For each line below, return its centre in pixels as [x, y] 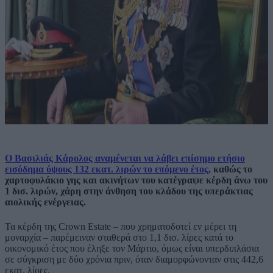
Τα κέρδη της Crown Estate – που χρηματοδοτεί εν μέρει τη [121, 226]
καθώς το [232, 169]
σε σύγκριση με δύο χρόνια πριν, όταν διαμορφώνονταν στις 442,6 [134, 259]
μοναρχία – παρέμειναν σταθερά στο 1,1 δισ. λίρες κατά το [119, 237]
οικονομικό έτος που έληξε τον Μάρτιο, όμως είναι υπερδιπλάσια [132, 248]
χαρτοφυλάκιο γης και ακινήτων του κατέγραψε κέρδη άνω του [136, 180]
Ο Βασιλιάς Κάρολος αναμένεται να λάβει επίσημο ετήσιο [125, 158]
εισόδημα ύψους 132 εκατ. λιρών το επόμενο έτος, [108, 169]
